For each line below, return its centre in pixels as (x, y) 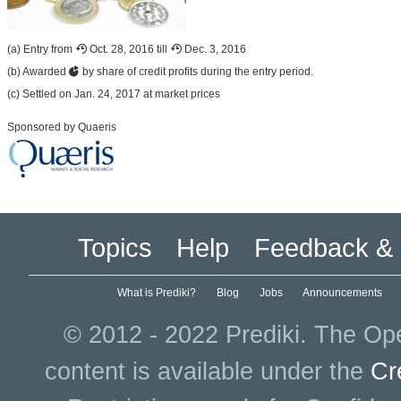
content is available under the (207, 371)
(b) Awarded (38, 71)
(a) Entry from (41, 49)
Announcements (343, 292)
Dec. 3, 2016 (214, 49)
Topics (115, 247)
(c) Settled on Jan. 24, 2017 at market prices (114, 94)
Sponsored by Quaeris (62, 127)
